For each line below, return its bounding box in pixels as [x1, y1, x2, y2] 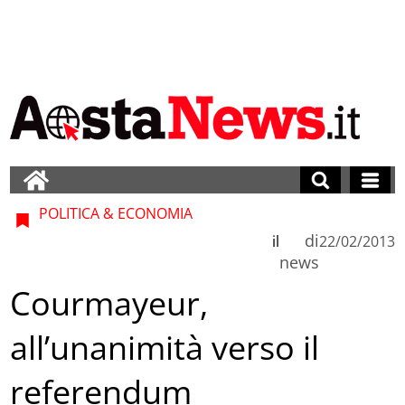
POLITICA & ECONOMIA [35, 202, 193, 223]
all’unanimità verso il [10, 325, 320, 371]
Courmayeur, [10, 281, 209, 326]
